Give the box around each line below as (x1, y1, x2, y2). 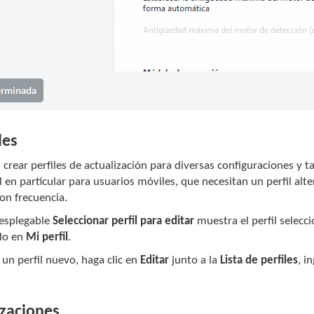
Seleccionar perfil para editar (53, 215, 195, 228)
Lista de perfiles (220, 254, 299, 267)
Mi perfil (26, 231, 69, 244)
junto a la (169, 254, 221, 267)
